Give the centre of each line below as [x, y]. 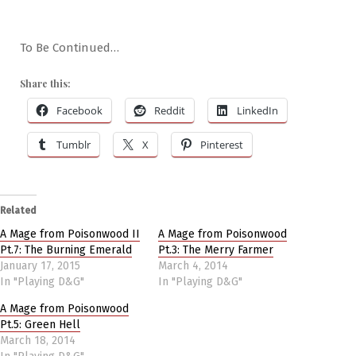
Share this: [45, 83]
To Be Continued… [70, 47]
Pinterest [222, 144]
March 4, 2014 [193, 265]
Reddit [170, 110]
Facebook [79, 110]
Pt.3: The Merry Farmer [216, 250]
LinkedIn [257, 110]
